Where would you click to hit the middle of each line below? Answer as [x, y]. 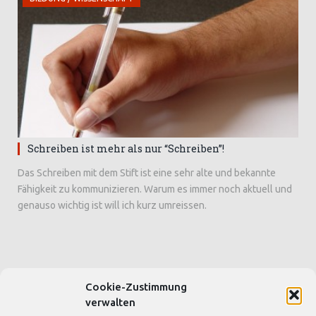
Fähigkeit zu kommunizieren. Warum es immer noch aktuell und [155, 189]
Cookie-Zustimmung [136, 287]
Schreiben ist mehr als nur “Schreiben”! [126, 148]
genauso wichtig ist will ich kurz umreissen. [112, 205]
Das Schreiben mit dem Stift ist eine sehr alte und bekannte [147, 172]
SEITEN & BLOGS [63, 299]
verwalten [110, 302]
